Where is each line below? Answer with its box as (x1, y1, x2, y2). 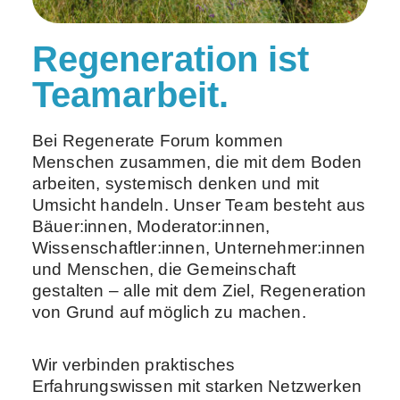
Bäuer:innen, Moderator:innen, (31, 217, 271, 237)
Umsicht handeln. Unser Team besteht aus (31, 196, 366, 215)
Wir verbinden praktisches (31, 355, 236, 375)
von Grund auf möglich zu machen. (31, 303, 306, 322)
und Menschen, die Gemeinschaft (31, 260, 296, 279)
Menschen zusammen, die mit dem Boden (31, 153, 362, 172)
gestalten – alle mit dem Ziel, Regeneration (31, 281, 366, 301)
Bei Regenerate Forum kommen (31, 131, 283, 151)
